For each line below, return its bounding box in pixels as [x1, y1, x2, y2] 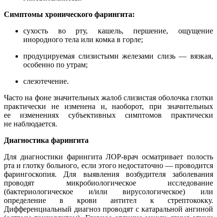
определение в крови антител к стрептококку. [4, 196, 213, 205]
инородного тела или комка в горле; [23, 35, 143, 44]
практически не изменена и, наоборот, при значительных [4, 102, 213, 111]
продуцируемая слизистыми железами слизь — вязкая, [23, 52, 213, 61]
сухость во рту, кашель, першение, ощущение [23, 27, 213, 35]
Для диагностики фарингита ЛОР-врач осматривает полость [4, 153, 213, 161]
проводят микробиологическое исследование [4, 179, 213, 187]
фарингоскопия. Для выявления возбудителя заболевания [4, 170, 213, 179]
